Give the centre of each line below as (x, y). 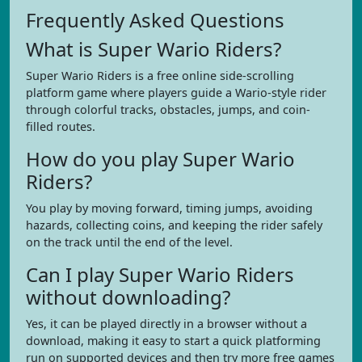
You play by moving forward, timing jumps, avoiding (169, 208)
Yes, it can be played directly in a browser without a (166, 324)
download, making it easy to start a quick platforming (173, 341)
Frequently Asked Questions (155, 20)
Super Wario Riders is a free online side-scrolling (160, 76)
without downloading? (128, 297)
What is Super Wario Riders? (154, 49)
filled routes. (61, 126)
